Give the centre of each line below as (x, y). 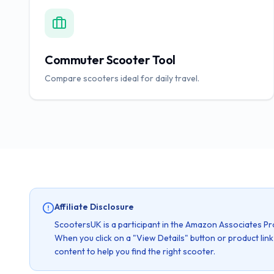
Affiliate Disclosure (94, 207)
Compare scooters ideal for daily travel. (122, 78)
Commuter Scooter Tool (110, 60)
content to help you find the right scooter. (135, 251)
